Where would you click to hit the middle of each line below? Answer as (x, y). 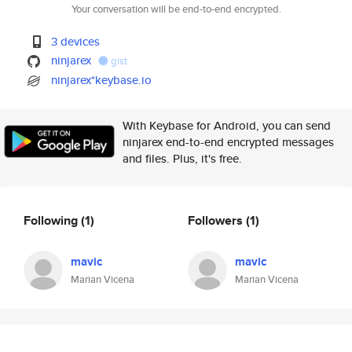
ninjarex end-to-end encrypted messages (228, 142)
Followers (217, 220)
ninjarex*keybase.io (102, 80)
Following (52, 220)
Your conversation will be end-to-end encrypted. (176, 9)
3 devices (76, 41)
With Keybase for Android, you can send (227, 125)
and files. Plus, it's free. (182, 158)
